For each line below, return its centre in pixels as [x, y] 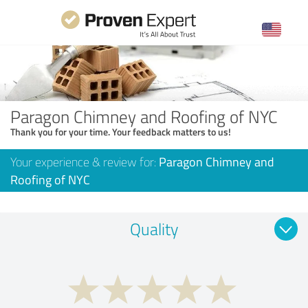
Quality [154, 228]
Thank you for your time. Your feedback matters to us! [121, 131]
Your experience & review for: [85, 161]
